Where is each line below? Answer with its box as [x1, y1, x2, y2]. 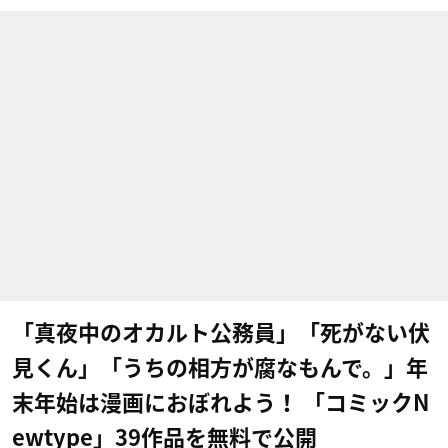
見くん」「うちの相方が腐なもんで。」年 [12, 357, 428, 379]
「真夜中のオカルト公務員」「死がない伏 [12, 322, 430, 344]
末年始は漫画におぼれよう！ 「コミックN [12, 392, 429, 414]
